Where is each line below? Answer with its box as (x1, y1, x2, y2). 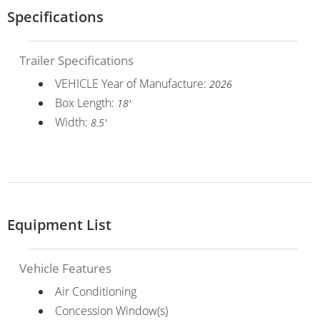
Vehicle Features (19, 259, 111, 276)
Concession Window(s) (54, 302, 168, 319)
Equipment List (7, 214, 111, 234)
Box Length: (54, 94, 117, 111)
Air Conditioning (54, 283, 136, 299)
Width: (54, 114, 91, 130)
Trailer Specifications (19, 51, 134, 69)
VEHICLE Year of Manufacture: (54, 75, 209, 91)
